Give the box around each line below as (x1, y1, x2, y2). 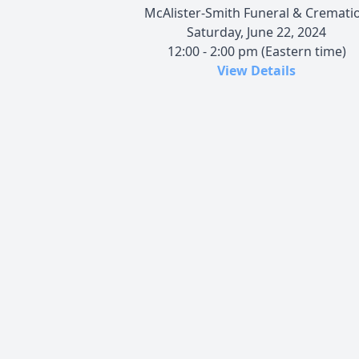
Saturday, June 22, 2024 (187, 22, 326, 41)
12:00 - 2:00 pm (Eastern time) (167, 42, 346, 60)
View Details (217, 61, 296, 79)
